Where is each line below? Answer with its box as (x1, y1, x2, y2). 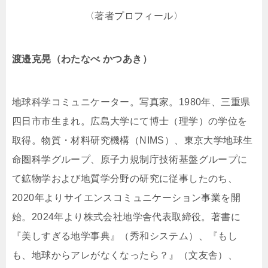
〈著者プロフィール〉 (85, 11, 183, 22)
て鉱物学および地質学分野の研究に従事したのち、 (12, 173, 238, 184)
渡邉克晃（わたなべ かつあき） (12, 54, 152, 65)
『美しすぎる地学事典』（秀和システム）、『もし (12, 231, 238, 242)
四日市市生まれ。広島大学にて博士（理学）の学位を (12, 116, 248, 127)
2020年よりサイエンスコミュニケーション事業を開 (12, 193, 240, 203)
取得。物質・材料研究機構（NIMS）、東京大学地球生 (12, 135, 253, 146)
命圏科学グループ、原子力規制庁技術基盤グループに (12, 154, 248, 165)
